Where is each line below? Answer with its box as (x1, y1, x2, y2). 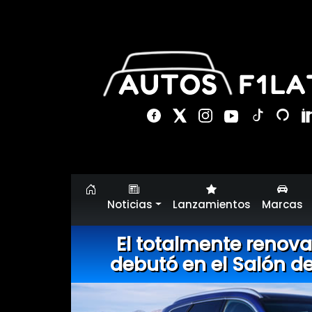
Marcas (261, 197, 303, 212)
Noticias (107, 197, 153, 212)
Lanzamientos (172, 197, 251, 212)
